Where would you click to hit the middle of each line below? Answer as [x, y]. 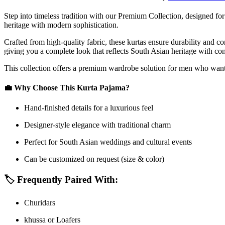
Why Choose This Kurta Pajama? [72, 88]
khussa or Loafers [52, 219]
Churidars [40, 202]
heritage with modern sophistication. [61, 25]
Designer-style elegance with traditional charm [97, 125]
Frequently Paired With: [68, 180]
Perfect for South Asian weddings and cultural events [108, 142]
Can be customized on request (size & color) [94, 159]
